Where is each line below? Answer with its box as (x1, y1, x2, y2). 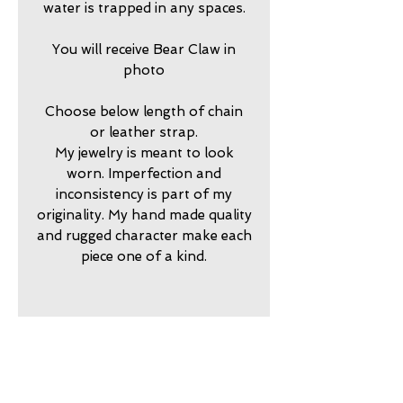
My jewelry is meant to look (54, 144, 234, 161)
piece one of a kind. (81, 247, 207, 264)
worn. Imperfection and (67, 165, 221, 182)
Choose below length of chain (45, 103, 243, 120)
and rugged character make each (36, 227, 252, 244)
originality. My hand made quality (36, 206, 252, 223)
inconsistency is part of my (56, 185, 232, 202)
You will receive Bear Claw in (52, 40, 236, 58)
